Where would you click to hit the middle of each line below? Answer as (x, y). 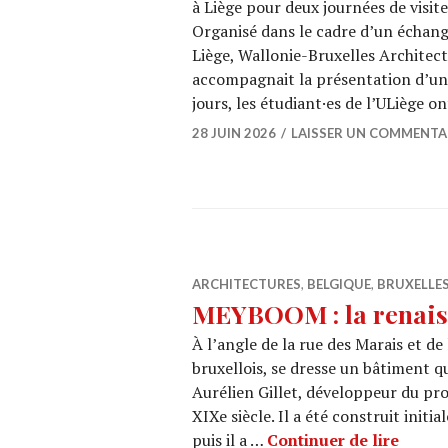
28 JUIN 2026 (234, 133)
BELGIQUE (339, 284)
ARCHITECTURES (246, 284)
